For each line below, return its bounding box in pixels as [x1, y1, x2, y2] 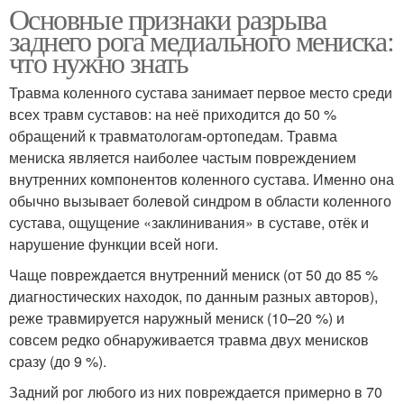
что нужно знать [9, 42, 188, 82]
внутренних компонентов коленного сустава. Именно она [9, 169, 394, 190]
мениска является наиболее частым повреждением [9, 147, 356, 169]
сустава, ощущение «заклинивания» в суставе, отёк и [9, 212, 369, 234]
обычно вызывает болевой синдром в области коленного [9, 190, 391, 212]
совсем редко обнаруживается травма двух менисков [9, 329, 369, 351]
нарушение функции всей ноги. [9, 234, 218, 255]
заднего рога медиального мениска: [9, 21, 394, 60]
